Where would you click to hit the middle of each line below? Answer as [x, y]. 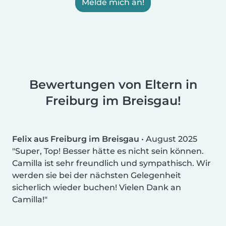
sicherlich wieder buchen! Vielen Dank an [97, 187]
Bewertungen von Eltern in [113, 84]
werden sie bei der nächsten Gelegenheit [97, 175]
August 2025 [172, 139]
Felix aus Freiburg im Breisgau [76, 139]
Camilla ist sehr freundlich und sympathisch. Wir [111, 163]
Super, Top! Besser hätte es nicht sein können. [109, 151]
